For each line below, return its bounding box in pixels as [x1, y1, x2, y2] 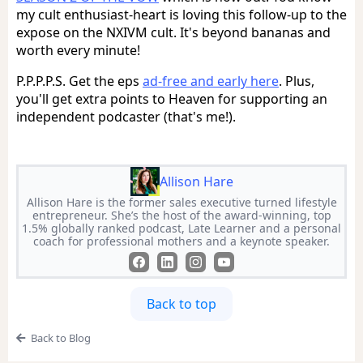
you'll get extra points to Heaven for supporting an [16, 89, 327, 108]
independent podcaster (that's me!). [16, 107, 236, 126]
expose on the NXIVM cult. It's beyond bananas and [16, 23, 331, 41]
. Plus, [279, 71, 314, 90]
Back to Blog [30, 330, 91, 345]
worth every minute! [16, 41, 140, 59]
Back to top [147, 294, 216, 313]
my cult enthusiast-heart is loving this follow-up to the [16, 5, 347, 23]
